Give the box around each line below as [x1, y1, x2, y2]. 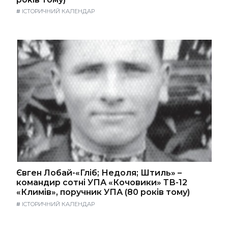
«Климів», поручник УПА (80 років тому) [16, 187, 190, 197]
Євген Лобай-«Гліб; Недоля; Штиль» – [16, 168, 182, 178]
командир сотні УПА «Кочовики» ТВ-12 [16, 178, 187, 188]
